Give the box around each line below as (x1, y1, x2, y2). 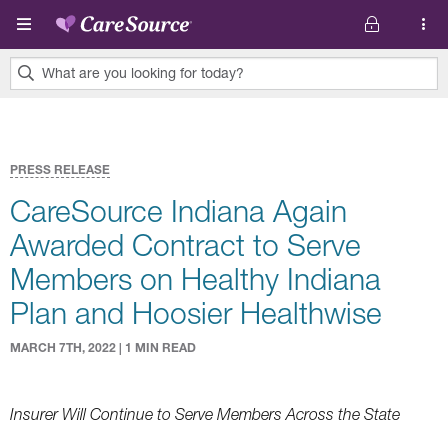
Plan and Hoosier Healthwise (10, 295, 382, 330)
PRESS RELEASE (10, 162, 110, 177)
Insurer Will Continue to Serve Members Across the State (10, 405, 400, 423)
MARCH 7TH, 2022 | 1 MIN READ (10, 340, 196, 355)
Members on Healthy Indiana (10, 261, 381, 296)
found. (10, 140, 55, 159)
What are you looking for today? (42, 64, 244, 81)
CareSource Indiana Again (10, 193, 347, 228)
